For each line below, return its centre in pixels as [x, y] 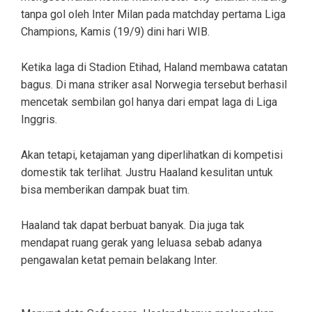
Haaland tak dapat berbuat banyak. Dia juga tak [133, 225]
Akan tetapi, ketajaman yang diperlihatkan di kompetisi [152, 155]
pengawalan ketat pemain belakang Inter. [119, 260]
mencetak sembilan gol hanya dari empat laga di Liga [149, 102]
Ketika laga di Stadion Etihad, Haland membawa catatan [154, 67]
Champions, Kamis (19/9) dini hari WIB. [115, 31]
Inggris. [39, 119]
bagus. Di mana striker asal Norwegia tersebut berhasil [154, 84]
